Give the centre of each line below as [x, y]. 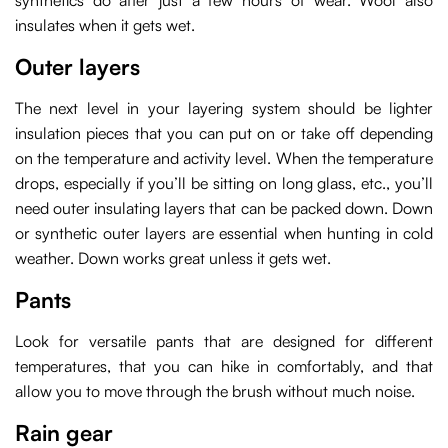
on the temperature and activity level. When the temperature [224, 158]
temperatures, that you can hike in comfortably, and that [224, 366]
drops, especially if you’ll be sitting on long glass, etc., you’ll [224, 183]
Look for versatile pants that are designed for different [224, 341]
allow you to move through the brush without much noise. [215, 391]
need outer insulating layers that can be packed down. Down [224, 208]
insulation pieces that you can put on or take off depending [224, 133]
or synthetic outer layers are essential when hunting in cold [224, 233]
